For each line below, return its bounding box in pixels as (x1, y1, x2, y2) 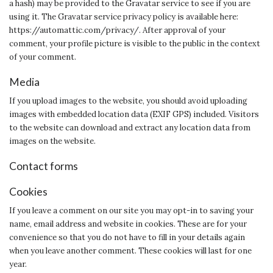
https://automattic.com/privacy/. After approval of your (9, 25, 225, 36)
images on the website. (9, 136, 96, 147)
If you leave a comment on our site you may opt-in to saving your (9, 205, 253, 216)
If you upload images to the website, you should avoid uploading (9, 96, 247, 107)
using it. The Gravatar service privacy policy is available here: (9, 12, 238, 23)
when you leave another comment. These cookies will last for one (9, 246, 252, 257)
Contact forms (9, 159, 78, 172)
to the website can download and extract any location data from (9, 122, 250, 133)
